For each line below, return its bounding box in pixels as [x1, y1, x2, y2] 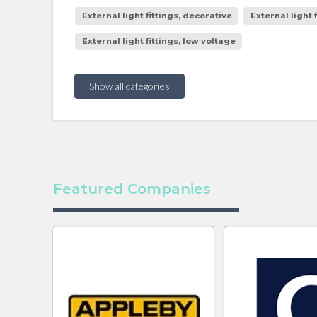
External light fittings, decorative [81, 11, 232, 21]
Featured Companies [52, 180, 211, 198]
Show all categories [88, 80, 170, 93]
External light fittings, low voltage [81, 35, 236, 46]
